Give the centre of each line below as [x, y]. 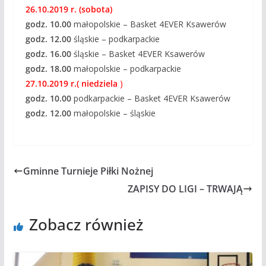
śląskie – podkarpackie [115, 39]
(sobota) [95, 9]
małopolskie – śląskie [113, 113]
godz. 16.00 [48, 53]
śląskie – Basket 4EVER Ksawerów [138, 53]
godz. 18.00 [48, 68]
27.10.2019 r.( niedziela [71, 83]
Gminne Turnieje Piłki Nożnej [88, 171]
